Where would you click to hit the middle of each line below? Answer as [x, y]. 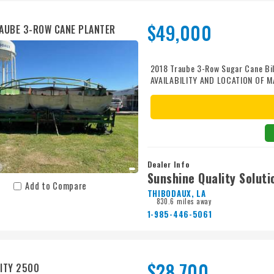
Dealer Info [168, 165]
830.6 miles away [184, 202]
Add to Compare [56, 186]
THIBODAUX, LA [176, 194]
